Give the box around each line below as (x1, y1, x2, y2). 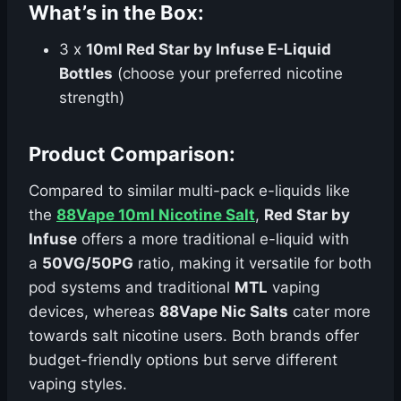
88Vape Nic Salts (159, 303, 288, 321)
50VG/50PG (42, 254, 133, 273)
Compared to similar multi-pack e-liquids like (29, 182, 350, 200)
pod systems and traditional (29, 278, 235, 297)
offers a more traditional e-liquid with (77, 230, 349, 249)
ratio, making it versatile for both (133, 254, 371, 273)
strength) (59, 89, 124, 107)
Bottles (59, 64, 113, 83)
